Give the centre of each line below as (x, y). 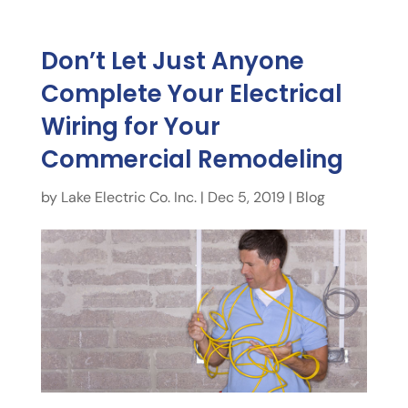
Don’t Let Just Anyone (172, 61)
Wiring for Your (130, 127)
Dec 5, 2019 (246, 197)
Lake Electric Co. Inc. (128, 197)
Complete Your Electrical (191, 94)
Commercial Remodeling (192, 159)
